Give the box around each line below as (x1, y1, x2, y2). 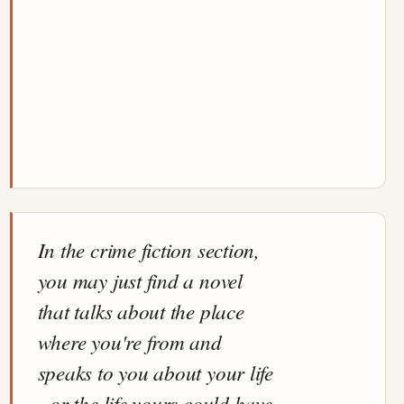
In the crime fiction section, (37, 235, 260, 264)
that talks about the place (37, 297, 244, 326)
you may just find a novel (37, 266, 243, 295)
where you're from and (37, 327, 222, 356)
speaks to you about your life (37, 358, 273, 387)
